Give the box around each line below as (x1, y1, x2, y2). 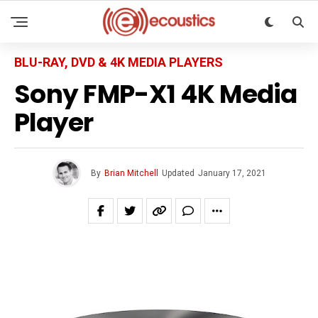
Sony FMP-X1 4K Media (14, 76, 297, 112)
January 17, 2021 (197, 168, 266, 178)
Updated (161, 168, 194, 178)
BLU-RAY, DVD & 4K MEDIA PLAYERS (14, 55, 223, 70)
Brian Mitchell (104, 168, 158, 178)
